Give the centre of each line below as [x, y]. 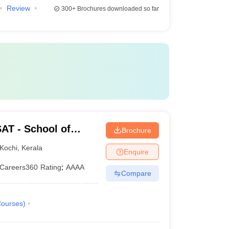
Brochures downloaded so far [117, 9]
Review [18, 8]
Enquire [136, 152]
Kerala [32, 147]
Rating [51, 167]
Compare [136, 173]
